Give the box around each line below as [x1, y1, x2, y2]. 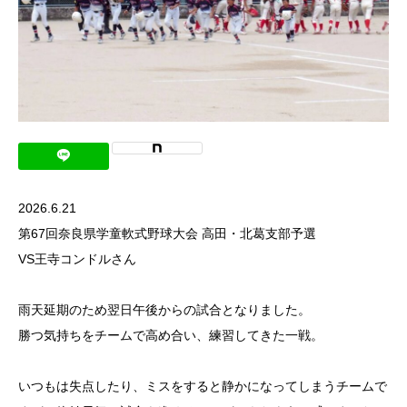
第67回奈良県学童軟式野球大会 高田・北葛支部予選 [18, 225, 316, 241]
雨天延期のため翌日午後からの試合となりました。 [18, 302, 311, 317]
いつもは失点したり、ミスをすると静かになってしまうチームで [18, 378, 387, 393]
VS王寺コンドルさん [18, 251, 136, 266]
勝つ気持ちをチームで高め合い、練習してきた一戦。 [18, 327, 323, 342]
